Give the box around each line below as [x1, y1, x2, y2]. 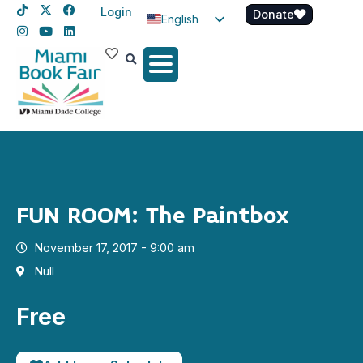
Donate [253, 7, 294, 21]
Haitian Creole [210, 65, 220, 79]
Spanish [161, 38, 203, 53]
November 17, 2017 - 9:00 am [34, 241, 194, 255]
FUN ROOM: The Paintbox [16, 202, 288, 231]
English [161, 11, 199, 26]
